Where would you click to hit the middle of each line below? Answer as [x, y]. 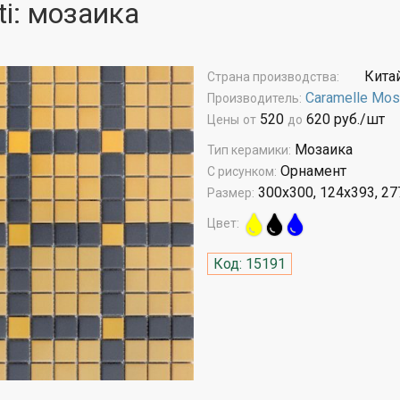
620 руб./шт [343, 120]
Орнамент [311, 171]
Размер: [230, 193]
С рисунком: [242, 172]
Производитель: [254, 99]
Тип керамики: [249, 150]
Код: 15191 [249, 263]
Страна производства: [273, 77]
